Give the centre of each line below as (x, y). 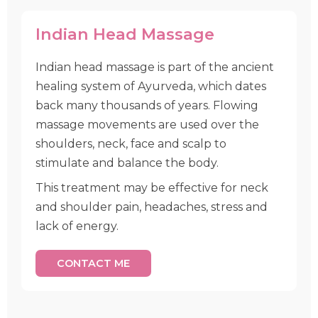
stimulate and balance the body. (127, 163)
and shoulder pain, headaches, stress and (152, 207)
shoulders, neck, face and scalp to (131, 144)
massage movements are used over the (147, 125)
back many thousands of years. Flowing (147, 105)
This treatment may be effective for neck (152, 188)
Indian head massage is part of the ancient (155, 67)
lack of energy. (77, 226)
